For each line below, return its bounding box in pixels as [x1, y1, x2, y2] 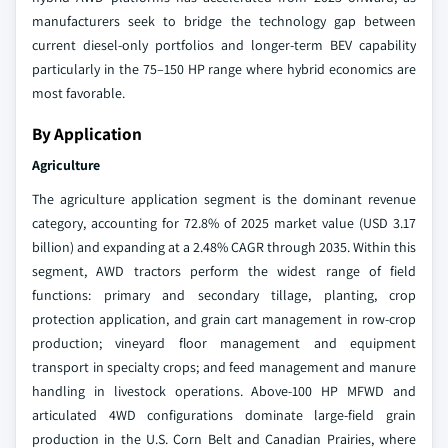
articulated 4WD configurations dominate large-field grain [32, 406, 416, 425]
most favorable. [32, 84, 125, 103]
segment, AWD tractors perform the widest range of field [32, 262, 416, 281]
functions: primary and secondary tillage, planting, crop [32, 286, 416, 305]
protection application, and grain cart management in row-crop [32, 310, 416, 329]
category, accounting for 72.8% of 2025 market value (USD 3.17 [32, 214, 416, 233]
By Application [32, 122, 142, 146]
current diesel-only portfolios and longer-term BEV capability [32, 36, 416, 55]
